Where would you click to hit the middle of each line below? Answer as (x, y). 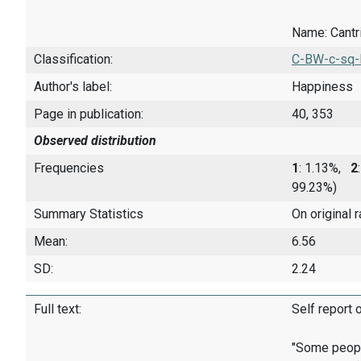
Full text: (58, 309)
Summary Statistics (89, 214)
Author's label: (73, 86)
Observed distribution (95, 141)
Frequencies (69, 168)
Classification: (73, 60)
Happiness (322, 86)
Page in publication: (89, 114)
